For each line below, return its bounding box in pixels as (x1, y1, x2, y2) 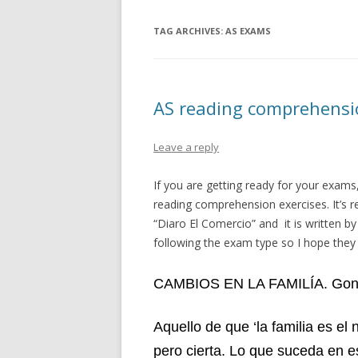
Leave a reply (153, 140, 219, 154)
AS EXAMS (225, 25, 271, 37)
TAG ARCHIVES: (153, 25, 225, 37)
